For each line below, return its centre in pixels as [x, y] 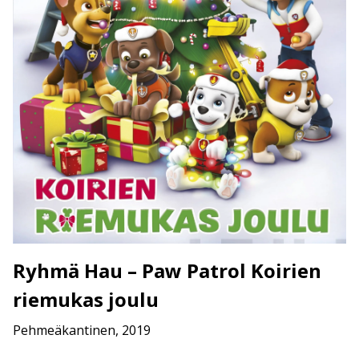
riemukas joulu [86, 300]
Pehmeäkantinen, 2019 [82, 331]
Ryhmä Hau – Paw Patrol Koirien [167, 271]
